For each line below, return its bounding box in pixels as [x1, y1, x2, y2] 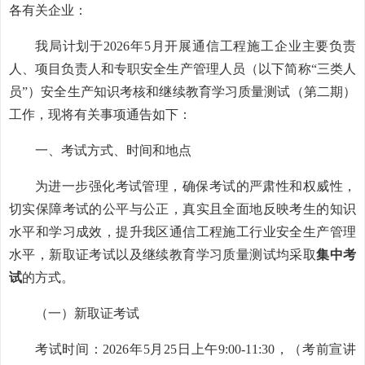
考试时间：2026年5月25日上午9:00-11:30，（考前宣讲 [35, 342, 356, 356]
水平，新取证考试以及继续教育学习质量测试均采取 [9, 248, 317, 262]
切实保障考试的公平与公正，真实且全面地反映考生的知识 [9, 202, 356, 216]
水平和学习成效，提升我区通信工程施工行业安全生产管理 [9, 225, 356, 239]
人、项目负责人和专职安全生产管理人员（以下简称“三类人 [9, 62, 356, 76]
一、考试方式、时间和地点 [35, 143, 191, 157]
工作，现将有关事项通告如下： [9, 108, 191, 121]
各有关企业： [9, 3, 87, 17]
